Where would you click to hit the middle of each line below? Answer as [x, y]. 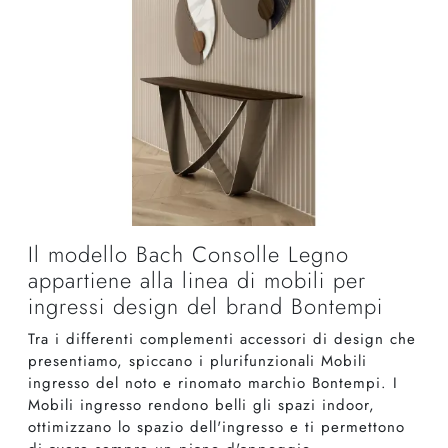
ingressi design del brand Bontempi [205, 307]
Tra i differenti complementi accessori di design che [222, 339]
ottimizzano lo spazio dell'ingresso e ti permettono [216, 427]
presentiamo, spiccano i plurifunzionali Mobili [197, 361]
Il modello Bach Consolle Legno [188, 255]
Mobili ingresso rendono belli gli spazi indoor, [201, 405]
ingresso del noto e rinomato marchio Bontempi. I [213, 383]
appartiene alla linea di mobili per [197, 281]
